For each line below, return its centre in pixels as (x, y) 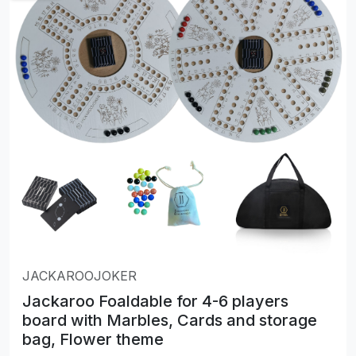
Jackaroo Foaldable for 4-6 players (155, 302)
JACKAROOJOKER (79, 276)
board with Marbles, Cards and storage (170, 321)
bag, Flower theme (93, 340)
